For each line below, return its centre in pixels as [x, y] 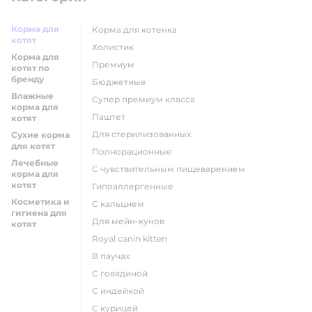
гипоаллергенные [135, 186]
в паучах [114, 256]
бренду [28, 79]
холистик [116, 47]
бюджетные [122, 82]
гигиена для [39, 213]
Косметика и [40, 202]
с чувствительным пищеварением [172, 169]
